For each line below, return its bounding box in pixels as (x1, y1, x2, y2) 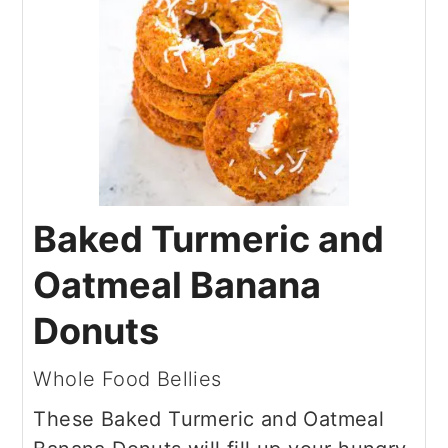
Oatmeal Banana (33, 263, 322, 307)
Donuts (33, 309, 160, 353)
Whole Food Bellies (33, 367, 222, 391)
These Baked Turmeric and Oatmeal (33, 407, 385, 431)
